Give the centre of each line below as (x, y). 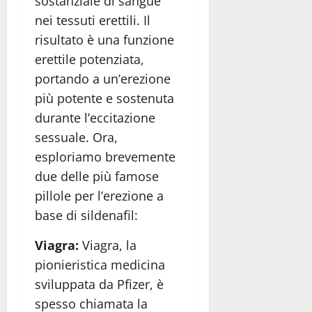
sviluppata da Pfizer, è (99, 284)
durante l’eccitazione (95, 118)
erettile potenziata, (89, 60)
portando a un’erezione (103, 79)
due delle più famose (97, 177)
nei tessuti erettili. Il (93, 21)
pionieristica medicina (100, 265)
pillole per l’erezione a (99, 196)
